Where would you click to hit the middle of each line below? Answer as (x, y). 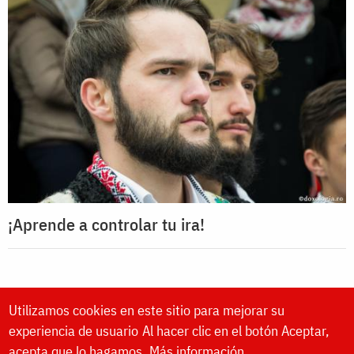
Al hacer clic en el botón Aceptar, (236, 331)
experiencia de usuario (74, 331)
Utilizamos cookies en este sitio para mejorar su (147, 310)
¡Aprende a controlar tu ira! (106, 224)
